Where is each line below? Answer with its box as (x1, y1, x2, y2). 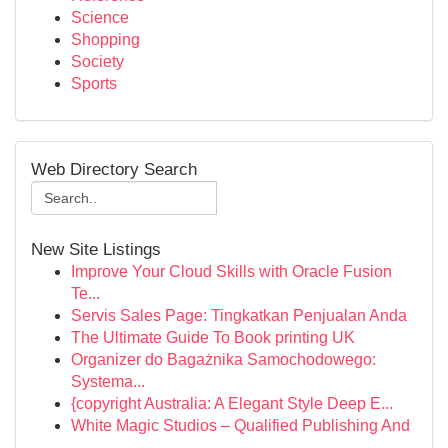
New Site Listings (31, 239, 161, 259)
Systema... (71, 373, 145, 390)
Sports (71, 75, 117, 92)
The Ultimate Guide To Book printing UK (71, 329, 355, 346)
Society (71, 53, 124, 70)
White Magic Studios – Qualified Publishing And (71, 417, 410, 434)
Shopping (71, 31, 140, 48)
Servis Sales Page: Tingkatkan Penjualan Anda (71, 307, 407, 324)
